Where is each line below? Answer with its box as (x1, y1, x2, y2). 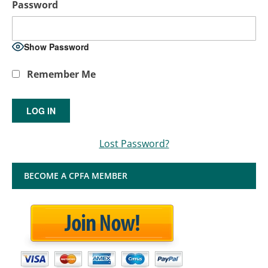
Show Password (24, 41, 89, 53)
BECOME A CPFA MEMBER (24, 169, 127, 181)
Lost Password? (99, 136, 169, 150)
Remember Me (24, 67, 96, 81)
